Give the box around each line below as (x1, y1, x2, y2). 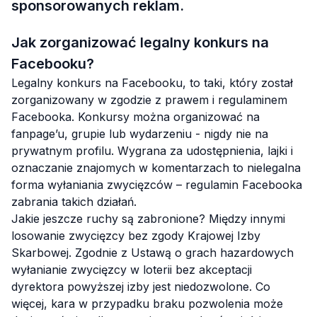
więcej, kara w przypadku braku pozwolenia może (11, 296, 283, 311)
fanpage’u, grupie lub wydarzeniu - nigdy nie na (11, 127, 268, 141)
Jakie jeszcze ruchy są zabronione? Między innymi (11, 212, 285, 226)
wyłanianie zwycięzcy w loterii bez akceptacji (11, 263, 252, 277)
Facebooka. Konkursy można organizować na (11, 110, 260, 124)
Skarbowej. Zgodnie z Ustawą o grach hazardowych (11, 246, 294, 260)
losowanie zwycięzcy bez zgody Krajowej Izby (11, 229, 260, 243)
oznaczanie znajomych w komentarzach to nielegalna (11, 161, 301, 175)
